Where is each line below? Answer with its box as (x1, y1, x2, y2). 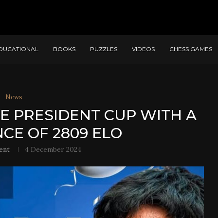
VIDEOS (132, 45, 155, 53)
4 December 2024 (24, 145, 81, 154)
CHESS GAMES (169, 45, 212, 53)
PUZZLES (90, 45, 117, 53)
